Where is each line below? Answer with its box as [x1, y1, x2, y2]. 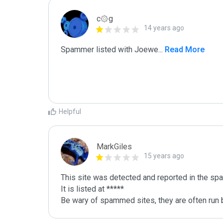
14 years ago [144, 24, 184, 32]
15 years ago [144, 152, 184, 160]
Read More [163, 45, 205, 54]
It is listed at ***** [61, 184, 124, 194]
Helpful [59, 108, 81, 115]
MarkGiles [97, 142, 132, 151]
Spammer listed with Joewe [61, 45, 158, 54]
